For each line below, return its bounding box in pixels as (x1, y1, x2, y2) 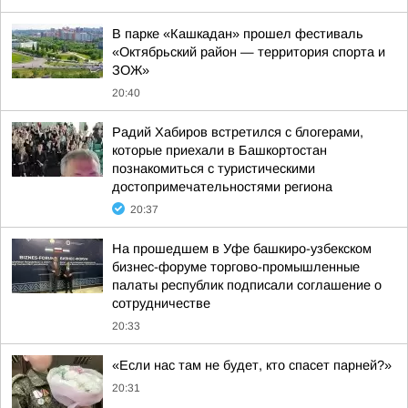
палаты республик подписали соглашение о (112, 278, 382, 292)
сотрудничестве (112, 296, 210, 311)
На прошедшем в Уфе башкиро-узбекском (112, 241, 372, 256)
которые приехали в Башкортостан (112, 143, 327, 158)
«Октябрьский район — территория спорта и (112, 45, 385, 59)
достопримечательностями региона (112, 179, 332, 194)
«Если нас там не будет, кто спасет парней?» (112, 358, 392, 372)
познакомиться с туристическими (112, 161, 315, 176)
